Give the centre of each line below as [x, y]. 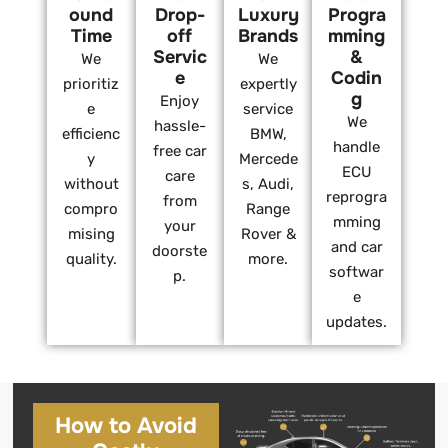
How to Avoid [126, 426]
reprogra [357, 197]
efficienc [91, 134]
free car [179, 151]
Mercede [268, 159]
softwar [357, 272]
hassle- [179, 126]
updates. [357, 322]
